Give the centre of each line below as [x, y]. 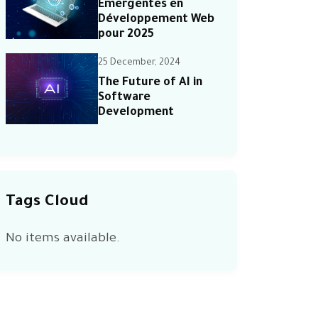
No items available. [63, 239]
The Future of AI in [150, 83]
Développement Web [156, 20]
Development [136, 113]
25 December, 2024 [139, 63]
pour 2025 [126, 35]
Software [124, 98]
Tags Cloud [47, 203]
